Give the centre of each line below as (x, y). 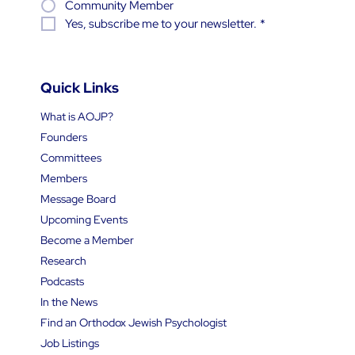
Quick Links (79, 87)
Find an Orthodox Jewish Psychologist (133, 322)
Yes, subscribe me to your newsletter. (160, 23)
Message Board (78, 198)
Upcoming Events (84, 219)
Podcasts (62, 281)
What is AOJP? (76, 116)
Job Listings (69, 343)
